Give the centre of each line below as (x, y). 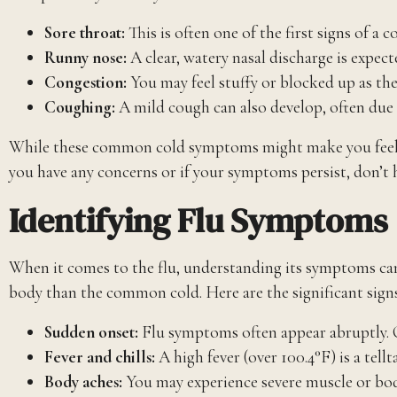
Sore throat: (85, 32)
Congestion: (86, 82)
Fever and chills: (100, 357)
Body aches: (83, 381)
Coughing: (80, 107)
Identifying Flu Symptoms (198, 220)
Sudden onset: (91, 332)
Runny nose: (86, 57)
